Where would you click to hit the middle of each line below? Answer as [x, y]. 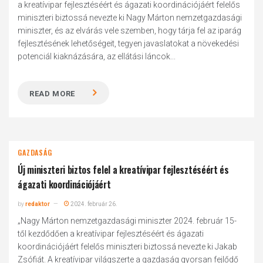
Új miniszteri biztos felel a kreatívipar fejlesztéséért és [123, 170]
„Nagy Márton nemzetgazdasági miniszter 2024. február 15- [127, 221]
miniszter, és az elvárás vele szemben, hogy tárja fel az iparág [130, 31]
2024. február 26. [94, 204]
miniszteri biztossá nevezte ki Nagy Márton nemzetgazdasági [130, 18]
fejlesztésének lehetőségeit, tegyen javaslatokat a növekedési [129, 43]
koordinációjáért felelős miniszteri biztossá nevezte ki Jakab [128, 247]
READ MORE [53, 94]
